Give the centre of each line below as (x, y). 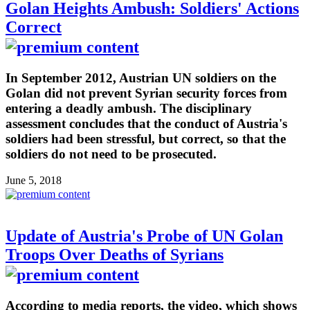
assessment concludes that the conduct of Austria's (146, 123)
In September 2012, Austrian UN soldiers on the (141, 77)
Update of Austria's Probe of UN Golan (144, 236)
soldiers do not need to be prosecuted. (111, 154)
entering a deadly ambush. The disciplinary (129, 108)
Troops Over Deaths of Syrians (115, 255)
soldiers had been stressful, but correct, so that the (146, 138)
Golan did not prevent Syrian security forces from (146, 93)
